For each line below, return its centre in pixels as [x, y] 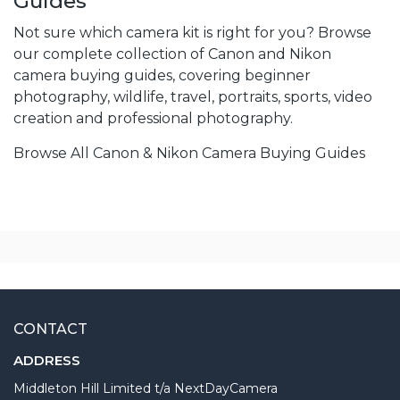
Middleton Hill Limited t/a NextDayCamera [146, 388]
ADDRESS [47, 360]
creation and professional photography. [153, 118]
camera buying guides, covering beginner [162, 75]
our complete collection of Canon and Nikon [172, 54]
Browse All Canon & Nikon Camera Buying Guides [189, 153]
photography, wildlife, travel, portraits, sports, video [193, 96]
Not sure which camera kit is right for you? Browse [192, 32]
